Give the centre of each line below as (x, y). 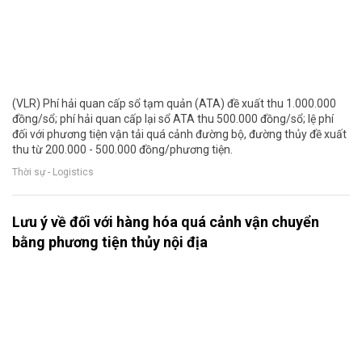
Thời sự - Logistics (53, 172)
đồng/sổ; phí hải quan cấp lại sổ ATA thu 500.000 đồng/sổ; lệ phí (173, 119)
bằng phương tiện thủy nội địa (110, 242)
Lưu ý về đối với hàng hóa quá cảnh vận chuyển (166, 222)
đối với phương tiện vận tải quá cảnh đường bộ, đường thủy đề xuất (179, 135)
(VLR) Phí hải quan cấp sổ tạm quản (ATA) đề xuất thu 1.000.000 (174, 104)
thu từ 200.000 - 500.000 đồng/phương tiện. (122, 150)
